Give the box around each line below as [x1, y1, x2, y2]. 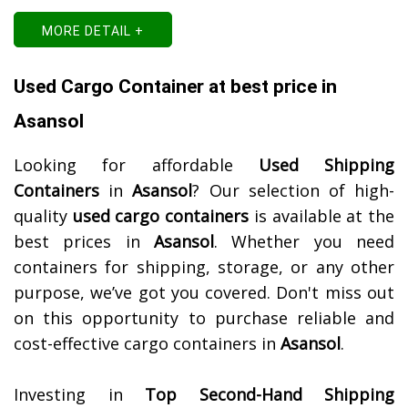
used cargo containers [72, 205, 250, 228]
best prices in [14, 230, 154, 253]
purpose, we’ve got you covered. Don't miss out [14, 281, 394, 304]
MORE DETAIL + [42, 24, 144, 39]
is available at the [249, 205, 395, 228]
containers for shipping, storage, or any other [14, 256, 394, 279]
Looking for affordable [14, 154, 259, 177]
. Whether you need [214, 230, 394, 253]
